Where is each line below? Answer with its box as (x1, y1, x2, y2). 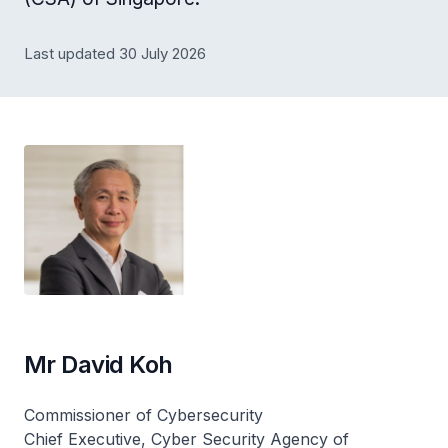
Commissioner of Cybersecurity (24, 404, 263, 425)
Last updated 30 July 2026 (24, 44, 206, 63)
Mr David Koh (24, 349, 173, 379)
